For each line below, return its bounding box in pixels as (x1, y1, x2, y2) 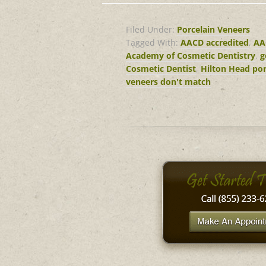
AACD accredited (180, 37, 249, 48)
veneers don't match (126, 76, 211, 87)
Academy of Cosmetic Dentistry (126, 50, 255, 61)
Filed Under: (126, 24, 177, 35)
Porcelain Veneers (177, 24, 250, 35)
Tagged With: (126, 37, 180, 48)
